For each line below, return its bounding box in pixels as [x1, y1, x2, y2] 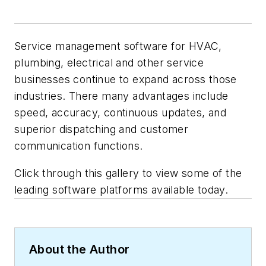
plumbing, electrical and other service [14, 56, 204, 69]
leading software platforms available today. [14, 183, 229, 196]
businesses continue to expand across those [14, 73, 237, 86]
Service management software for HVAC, [14, 40, 222, 53]
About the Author [29, 242, 130, 256]
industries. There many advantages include [14, 90, 229, 103]
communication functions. [14, 140, 146, 153]
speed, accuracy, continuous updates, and [14, 106, 226, 119]
